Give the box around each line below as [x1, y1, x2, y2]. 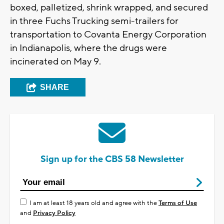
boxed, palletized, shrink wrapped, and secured [10, 1, 208, 14]
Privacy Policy [33, 209, 75, 217]
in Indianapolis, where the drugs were [10, 42, 167, 54]
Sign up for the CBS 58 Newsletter [40, 153, 184, 165]
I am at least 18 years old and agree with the [29, 199, 158, 207]
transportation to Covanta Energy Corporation [10, 28, 206, 41]
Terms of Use [158, 199, 197, 207]
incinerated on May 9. [10, 55, 101, 68]
